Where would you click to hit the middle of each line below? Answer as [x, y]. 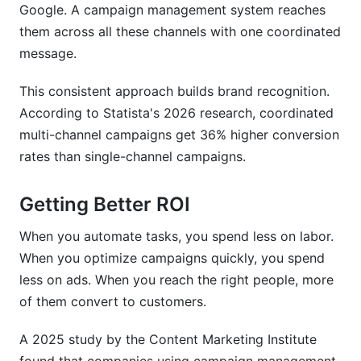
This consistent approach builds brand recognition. [174, 91]
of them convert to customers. [113, 301]
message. [48, 53]
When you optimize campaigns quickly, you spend [172, 258]
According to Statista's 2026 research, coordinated [176, 113]
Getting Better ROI [105, 204]
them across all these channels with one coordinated [180, 31]
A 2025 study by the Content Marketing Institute [168, 339]
